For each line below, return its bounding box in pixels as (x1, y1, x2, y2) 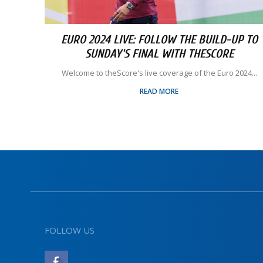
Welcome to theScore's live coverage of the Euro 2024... (61, 68, 257, 78)
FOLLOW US (45, 224, 95, 236)
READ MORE (140, 86, 178, 96)
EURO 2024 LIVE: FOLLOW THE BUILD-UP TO (60, 33, 258, 46)
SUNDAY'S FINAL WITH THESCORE (85, 47, 234, 60)
